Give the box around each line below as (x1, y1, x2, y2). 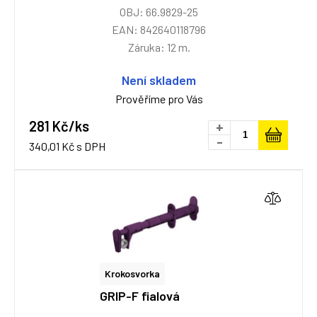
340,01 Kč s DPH (29, 139, 105, 153)
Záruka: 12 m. (127, 40, 190, 54)
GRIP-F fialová (99, 288, 180, 304)
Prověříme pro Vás (115, 92, 203, 105)
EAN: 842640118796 (112, 23, 206, 36)
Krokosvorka (104, 267, 160, 279)
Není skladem (122, 72, 196, 88)
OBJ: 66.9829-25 (120, 5, 198, 18)
